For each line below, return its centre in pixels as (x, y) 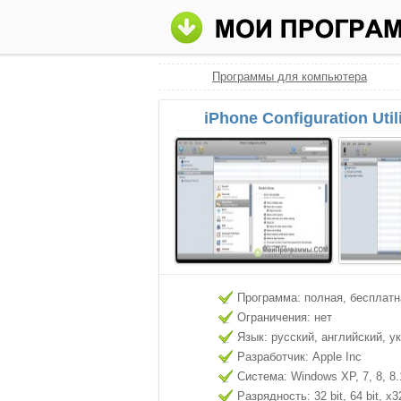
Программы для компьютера (290, 77)
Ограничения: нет (285, 317)
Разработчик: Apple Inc (299, 357)
